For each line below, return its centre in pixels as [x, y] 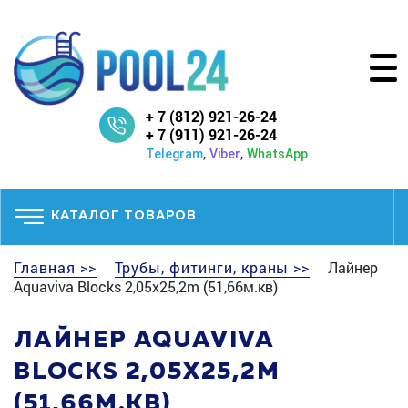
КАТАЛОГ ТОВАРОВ [124, 216]
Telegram [174, 153]
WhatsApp [277, 153]
